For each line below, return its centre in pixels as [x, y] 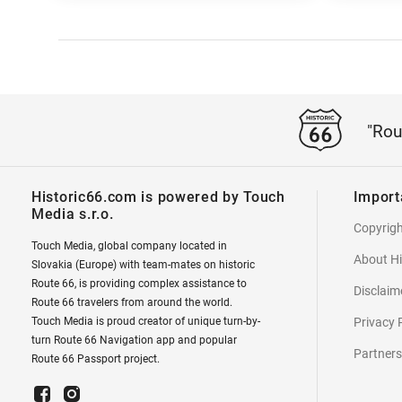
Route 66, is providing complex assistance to [139, 283]
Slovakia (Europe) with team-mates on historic [143, 264]
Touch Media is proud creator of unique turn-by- [146, 321]
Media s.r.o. [73, 214]
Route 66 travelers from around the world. [132, 302]
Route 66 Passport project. [96, 358]
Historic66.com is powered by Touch [158, 197]
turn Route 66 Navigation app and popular [134, 340]
